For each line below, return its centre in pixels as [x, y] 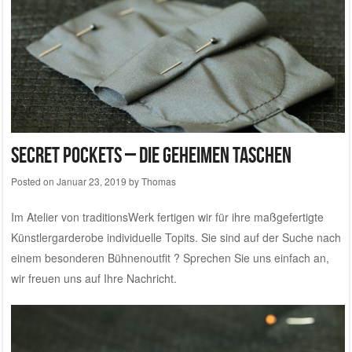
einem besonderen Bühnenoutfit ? [97, 258]
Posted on [33, 181]
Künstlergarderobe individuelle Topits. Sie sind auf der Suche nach [176, 238]
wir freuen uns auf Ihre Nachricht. [93, 279]
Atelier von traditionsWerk [90, 217]
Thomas [158, 181]
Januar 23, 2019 [91, 181]
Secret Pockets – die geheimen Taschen [151, 156]
